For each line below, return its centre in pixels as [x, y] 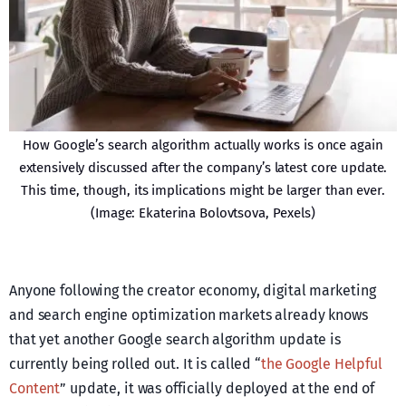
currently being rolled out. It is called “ [135, 364]
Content [35, 389]
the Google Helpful [321, 364]
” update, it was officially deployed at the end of [217, 389]
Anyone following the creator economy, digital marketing [193, 291]
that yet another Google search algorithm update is [175, 340]
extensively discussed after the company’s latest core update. [203, 168]
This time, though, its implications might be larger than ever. [203, 191]
